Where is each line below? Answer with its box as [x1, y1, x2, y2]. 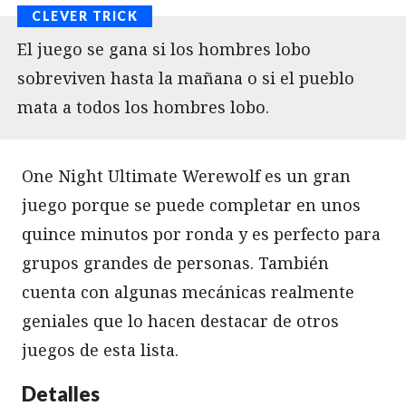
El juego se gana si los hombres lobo [17, 37, 311, 60]
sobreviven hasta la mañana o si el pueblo [17, 66, 354, 89]
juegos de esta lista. [22, 338, 179, 361]
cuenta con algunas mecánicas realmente [22, 280, 354, 303]
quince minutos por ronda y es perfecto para [22, 222, 381, 245]
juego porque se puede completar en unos [22, 193, 361, 216]
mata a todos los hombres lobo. [17, 95, 269, 118]
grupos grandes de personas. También [22, 251, 329, 274]
